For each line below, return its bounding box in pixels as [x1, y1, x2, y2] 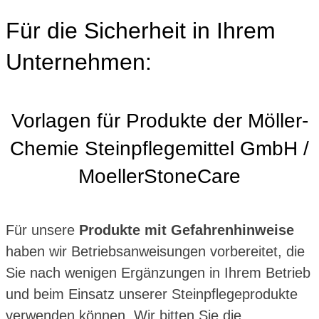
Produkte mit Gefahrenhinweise [79, 221, 294, 238]
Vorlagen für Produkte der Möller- [11, 109, 308, 132]
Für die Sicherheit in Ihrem [6, 17, 276, 43]
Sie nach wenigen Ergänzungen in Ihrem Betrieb [6, 264, 310, 281]
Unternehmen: [6, 48, 152, 75]
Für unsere [6, 221, 79, 238]
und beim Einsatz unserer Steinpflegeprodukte [6, 286, 298, 302]
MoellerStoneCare [78, 164, 241, 187]
